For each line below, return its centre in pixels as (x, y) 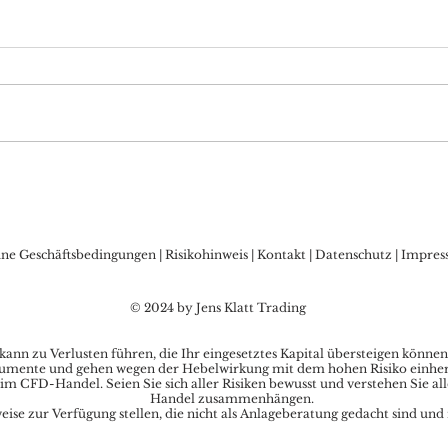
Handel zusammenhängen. (233, 398)
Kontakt (283, 254)
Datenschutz (353, 254)
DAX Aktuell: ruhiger (180, 172)
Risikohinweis (206, 254)
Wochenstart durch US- (192, 194)
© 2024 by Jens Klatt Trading (218, 307)
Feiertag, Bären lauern (185, 216)
